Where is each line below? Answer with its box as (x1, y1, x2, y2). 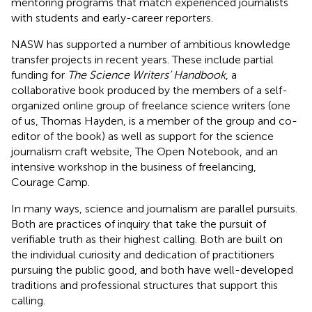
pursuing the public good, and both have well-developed (11, 263, 293, 276)
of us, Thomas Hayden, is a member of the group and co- (11, 114, 297, 127)
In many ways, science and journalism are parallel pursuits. (11, 201, 297, 215)
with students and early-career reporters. (11, 10, 213, 24)
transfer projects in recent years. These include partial (11, 52, 274, 66)
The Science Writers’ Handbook (68, 68, 226, 81)
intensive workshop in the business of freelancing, (11, 159, 256, 173)
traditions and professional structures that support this (11, 278, 278, 292)
